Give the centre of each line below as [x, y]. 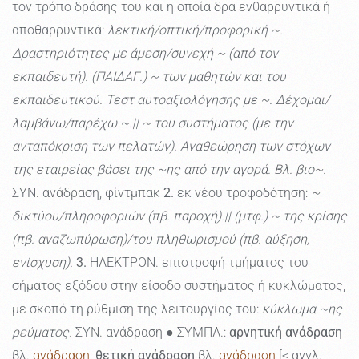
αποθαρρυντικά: [60, 30]
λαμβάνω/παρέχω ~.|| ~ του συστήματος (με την [153, 123]
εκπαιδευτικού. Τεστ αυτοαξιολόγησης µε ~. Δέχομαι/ [171, 100]
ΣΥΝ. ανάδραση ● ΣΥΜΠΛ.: [151, 333]
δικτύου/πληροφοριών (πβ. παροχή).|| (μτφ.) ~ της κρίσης [179, 216]
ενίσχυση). [42, 263]
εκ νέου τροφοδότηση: [242, 193]
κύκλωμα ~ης [302, 309]
